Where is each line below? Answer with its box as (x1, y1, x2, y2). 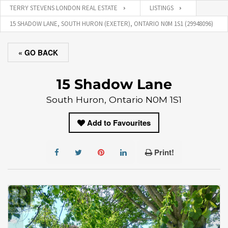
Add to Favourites (87, 117, 151, 128)
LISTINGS (150, 4, 174, 12)
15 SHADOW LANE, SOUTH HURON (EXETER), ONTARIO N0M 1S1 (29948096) (10, 19, 213, 28)
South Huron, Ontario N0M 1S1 (46, 94, 182, 105)
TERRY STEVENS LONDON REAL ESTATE (10, 4, 118, 12)
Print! (154, 147, 174, 158)
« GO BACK (18, 47, 58, 58)
